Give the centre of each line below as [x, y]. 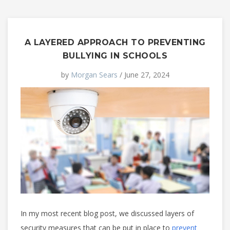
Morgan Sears [94, 75]
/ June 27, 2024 [143, 75]
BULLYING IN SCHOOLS [115, 56]
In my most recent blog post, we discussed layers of [107, 213]
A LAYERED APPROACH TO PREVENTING [115, 42]
